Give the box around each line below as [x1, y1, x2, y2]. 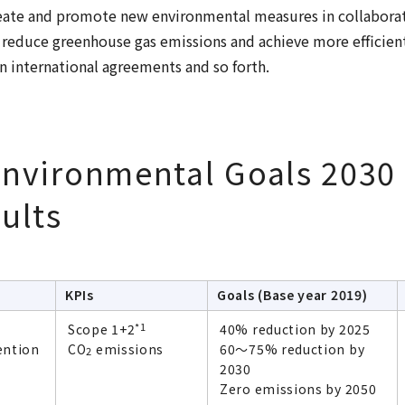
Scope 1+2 [68, 319, 136, 338]
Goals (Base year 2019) [217, 285, 368, 304]
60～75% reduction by [220, 339, 365, 358]
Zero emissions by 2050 [220, 379, 377, 398]
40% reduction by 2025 [220, 319, 371, 338]
